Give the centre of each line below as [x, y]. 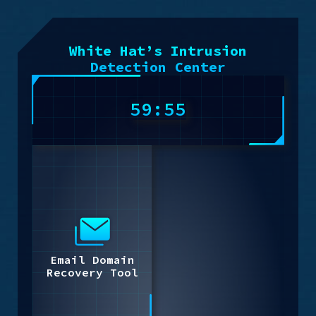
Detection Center [158, 67]
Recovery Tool [92, 272]
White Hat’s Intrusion [158, 50]
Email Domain [92, 259]
